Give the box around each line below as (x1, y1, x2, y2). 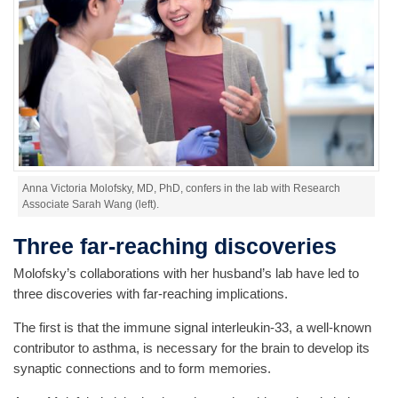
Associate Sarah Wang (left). (22, 197, 159, 211)
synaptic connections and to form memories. (13, 361, 271, 377)
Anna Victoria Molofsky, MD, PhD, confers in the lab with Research (22, 181, 340, 195)
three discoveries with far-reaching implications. (13, 285, 288, 301)
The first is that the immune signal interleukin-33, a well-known (13, 320, 371, 336)
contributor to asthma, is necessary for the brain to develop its (13, 340, 370, 356)
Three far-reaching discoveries (13, 233, 337, 259)
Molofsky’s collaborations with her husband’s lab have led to (13, 265, 359, 281)
